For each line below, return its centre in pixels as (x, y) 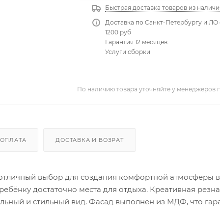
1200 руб (118, 32)
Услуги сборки (128, 52)
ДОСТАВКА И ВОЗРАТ (90, 140)
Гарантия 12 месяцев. (137, 42)
